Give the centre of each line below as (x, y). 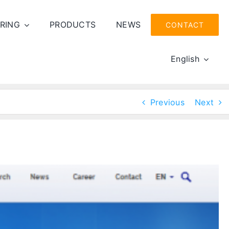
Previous (167, 102)
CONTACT (185, 25)
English (185, 59)
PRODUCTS (73, 25)
